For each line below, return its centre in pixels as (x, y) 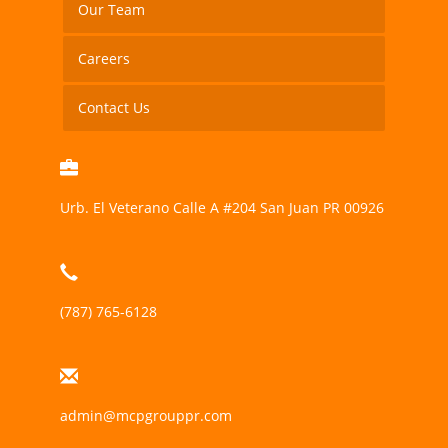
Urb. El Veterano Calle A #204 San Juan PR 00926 (221, 207)
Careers (103, 58)
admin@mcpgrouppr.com (145, 415)
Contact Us (113, 107)
